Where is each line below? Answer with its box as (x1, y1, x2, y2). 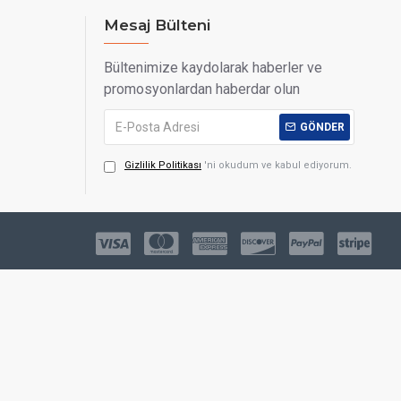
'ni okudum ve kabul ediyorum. (204, 159, 352, 171)
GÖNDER (300, 121, 345, 133)
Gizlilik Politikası (124, 159, 201, 171)
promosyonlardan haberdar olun (104, 81, 300, 98)
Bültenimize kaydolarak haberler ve (104, 59, 322, 76)
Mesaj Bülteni (104, 16, 211, 34)
